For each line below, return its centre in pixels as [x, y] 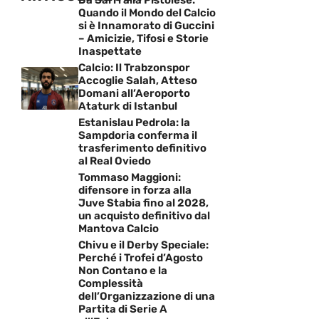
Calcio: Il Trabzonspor [134, 67]
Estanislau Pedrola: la [134, 122]
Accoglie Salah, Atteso [138, 80]
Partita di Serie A [123, 309]
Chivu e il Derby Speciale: [143, 245]
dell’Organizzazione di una [147, 296]
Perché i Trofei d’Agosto [141, 257]
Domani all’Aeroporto [134, 93]
